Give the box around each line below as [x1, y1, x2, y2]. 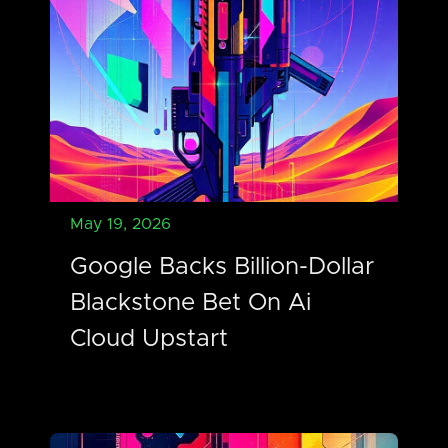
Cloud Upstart [70, 326, 228, 351]
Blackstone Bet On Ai [70, 290, 311, 315]
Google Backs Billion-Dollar [70, 254, 374, 279]
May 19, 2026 [70, 215, 171, 232]
